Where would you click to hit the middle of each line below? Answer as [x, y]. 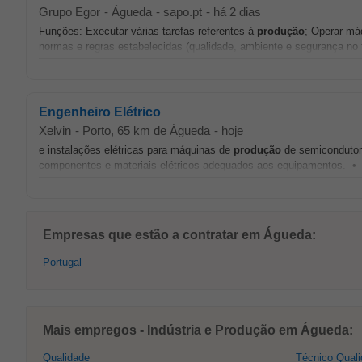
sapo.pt [183, 12]
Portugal [62, 262]
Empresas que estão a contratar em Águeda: [179, 235]
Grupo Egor [69, 12]
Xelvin [55, 130]
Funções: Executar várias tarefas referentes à [148, 31]
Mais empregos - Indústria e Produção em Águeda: [198, 330]
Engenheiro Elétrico [100, 112]
